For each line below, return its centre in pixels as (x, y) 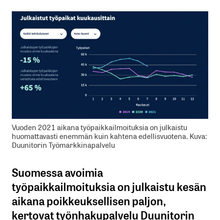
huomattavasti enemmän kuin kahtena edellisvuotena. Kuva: (109, 136)
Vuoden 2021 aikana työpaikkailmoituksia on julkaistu (99, 127)
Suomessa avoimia (57, 172)
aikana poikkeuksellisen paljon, (89, 201)
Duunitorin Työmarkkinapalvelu (63, 145)
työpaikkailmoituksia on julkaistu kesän (109, 186)
